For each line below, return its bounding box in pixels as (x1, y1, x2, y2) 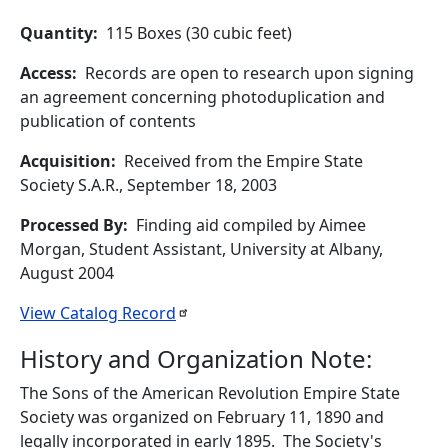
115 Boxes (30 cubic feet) (106, 22, 292, 44)
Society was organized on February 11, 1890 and (20, 406, 384, 428)
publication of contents (20, 110, 196, 132)
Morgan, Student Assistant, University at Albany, (20, 238, 383, 260)
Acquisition (20, 150, 111, 172)
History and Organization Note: (20, 342, 372, 375)
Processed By (20, 214, 123, 236)
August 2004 (20, 262, 114, 284)
